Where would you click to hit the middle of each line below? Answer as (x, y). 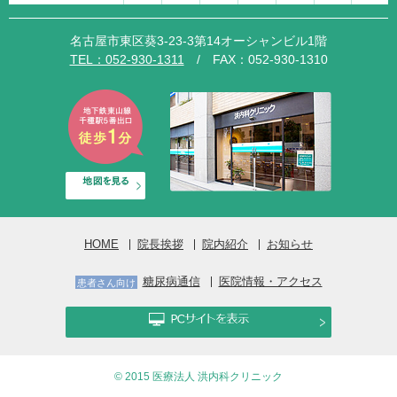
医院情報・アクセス (270, 282)
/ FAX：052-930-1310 (256, 59)
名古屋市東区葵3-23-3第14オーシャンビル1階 (198, 41)
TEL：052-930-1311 (127, 59)
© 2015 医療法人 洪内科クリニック (198, 376)
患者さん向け (106, 282)
